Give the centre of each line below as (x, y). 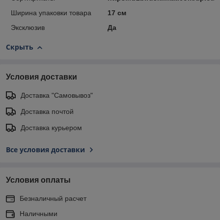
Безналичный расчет (53, 198)
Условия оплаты (38, 180)
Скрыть (20, 47)
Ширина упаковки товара (51, 13)
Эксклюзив (28, 27)
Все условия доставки (45, 150)
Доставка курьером (51, 128)
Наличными (39, 214)
